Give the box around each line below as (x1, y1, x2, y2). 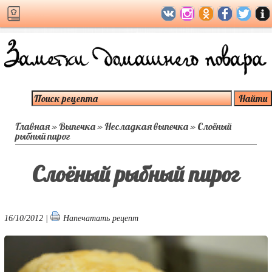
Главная (15, 120, 50, 133)
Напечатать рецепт (63, 213, 138, 223)
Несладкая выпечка (104, 120, 188, 133)
